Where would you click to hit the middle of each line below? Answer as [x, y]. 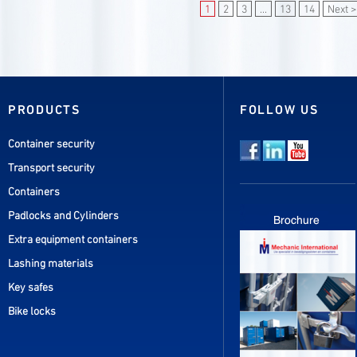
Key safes [31, 288]
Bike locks [32, 312]
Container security [51, 144]
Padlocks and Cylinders [63, 216]
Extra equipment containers [73, 240]
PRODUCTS [44, 111]
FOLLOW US [279, 111]
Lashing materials [51, 264]
